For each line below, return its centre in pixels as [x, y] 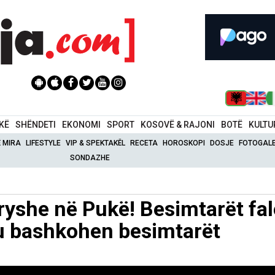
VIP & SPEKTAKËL [96, 143]
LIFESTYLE [44, 143]
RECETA [144, 143]
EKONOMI [82, 124]
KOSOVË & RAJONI [178, 124]
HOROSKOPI [184, 143]
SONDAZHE [90, 157]
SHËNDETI [36, 124]
